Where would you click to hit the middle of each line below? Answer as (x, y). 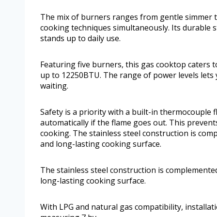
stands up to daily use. (80, 39)
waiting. (54, 86)
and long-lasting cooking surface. (101, 144)
